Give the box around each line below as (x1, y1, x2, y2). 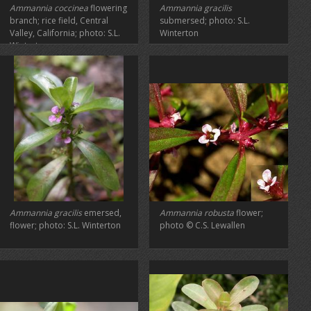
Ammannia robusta (160, 207, 234, 219)
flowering (88, 2, 127, 14)
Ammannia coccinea (10, 2, 88, 14)
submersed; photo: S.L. (160, 15, 250, 26)
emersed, (82, 207, 121, 219)
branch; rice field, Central (10, 15, 108, 26)
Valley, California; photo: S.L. (10, 27, 120, 39)
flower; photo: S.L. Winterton (10, 219, 121, 231)
